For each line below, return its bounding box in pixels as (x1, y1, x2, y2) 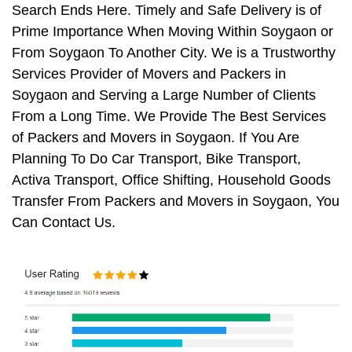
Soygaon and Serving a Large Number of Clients (12, 87, 316, 104)
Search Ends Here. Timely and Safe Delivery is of (12, 2, 321, 19)
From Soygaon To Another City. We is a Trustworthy (12, 45, 335, 61)
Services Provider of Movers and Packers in (12, 66, 286, 82)
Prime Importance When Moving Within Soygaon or (12, 24, 333, 40)
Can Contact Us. (12, 214, 115, 231)
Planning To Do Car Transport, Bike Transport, (12, 151, 301, 167)
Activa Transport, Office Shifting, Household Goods (12, 172, 331, 189)
